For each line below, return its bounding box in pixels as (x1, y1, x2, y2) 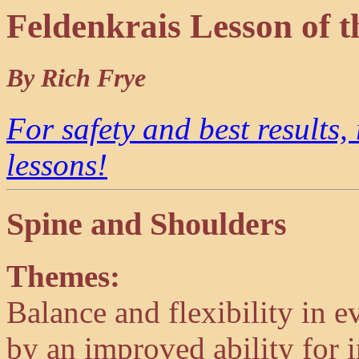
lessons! (6, 147, 107, 183)
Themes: (6, 258, 120, 293)
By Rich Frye (6, 63, 146, 93)
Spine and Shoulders (6, 206, 287, 243)
